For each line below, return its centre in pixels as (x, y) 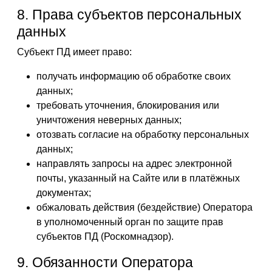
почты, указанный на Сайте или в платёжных (138, 178)
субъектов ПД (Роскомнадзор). (105, 236)
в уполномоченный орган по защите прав (130, 222)
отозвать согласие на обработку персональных (143, 134)
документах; (64, 193)
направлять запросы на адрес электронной (134, 164)
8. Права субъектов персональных (129, 15)
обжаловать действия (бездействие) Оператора (144, 207)
